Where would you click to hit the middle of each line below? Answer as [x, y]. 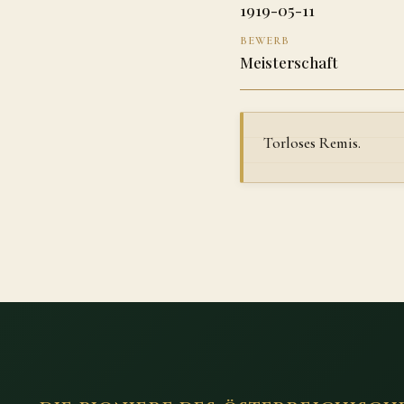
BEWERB [265, 40]
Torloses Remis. [312, 142]
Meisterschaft [289, 62]
